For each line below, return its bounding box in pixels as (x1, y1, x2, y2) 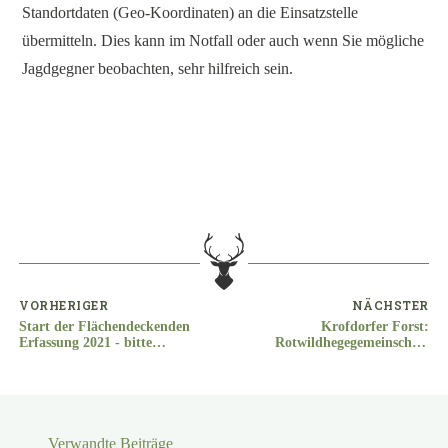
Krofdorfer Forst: (320, 318, 429, 334)
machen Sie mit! (19, 350, 119, 366)
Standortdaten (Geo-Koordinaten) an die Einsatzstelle (22, 3, 359, 21)
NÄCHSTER (351, 296, 429, 313)
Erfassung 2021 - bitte (19, 334, 153, 350)
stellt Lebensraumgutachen (265, 350, 429, 366)
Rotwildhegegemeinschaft (274, 334, 429, 350)
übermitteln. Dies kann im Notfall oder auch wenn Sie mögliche (22, 31, 425, 49)
